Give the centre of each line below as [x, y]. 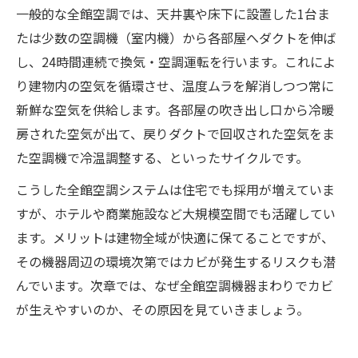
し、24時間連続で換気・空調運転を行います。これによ [176, 62]
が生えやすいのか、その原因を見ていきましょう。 [163, 310]
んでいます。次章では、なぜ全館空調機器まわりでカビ [175, 286]
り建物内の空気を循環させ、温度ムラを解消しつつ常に [175, 86]
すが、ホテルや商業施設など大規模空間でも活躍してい [176, 214]
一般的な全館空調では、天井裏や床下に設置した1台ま [173, 14]
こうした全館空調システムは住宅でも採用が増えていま [175, 190]
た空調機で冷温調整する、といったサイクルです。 [162, 158]
